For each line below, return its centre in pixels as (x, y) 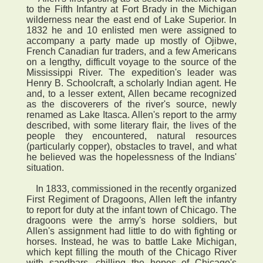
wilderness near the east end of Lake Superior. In (131, 20)
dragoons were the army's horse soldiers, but (131, 220)
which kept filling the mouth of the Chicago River (131, 252)
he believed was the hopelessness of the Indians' (131, 157)
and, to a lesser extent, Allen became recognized (131, 94)
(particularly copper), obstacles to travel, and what (131, 146)
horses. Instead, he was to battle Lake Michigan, (131, 242)
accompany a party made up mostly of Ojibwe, (131, 41)
